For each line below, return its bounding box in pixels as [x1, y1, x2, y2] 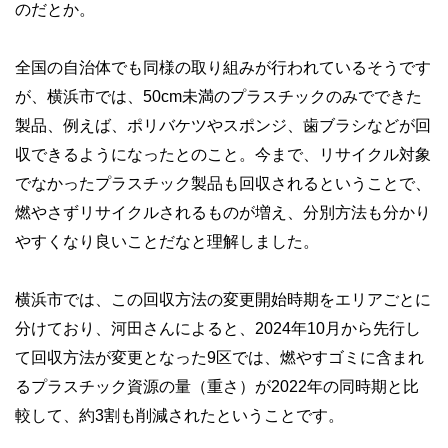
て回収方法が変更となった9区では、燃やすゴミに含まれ [15, 348, 424, 366]
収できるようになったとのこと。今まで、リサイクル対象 [15, 145, 431, 163]
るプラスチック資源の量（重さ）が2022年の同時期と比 [15, 377, 419, 395]
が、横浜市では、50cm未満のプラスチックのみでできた [15, 87, 422, 105]
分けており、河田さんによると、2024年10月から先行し [15, 319, 421, 337]
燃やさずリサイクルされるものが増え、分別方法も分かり [15, 203, 431, 221]
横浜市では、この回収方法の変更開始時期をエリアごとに [15, 290, 431, 308]
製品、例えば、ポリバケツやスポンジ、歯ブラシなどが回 [15, 116, 431, 134]
